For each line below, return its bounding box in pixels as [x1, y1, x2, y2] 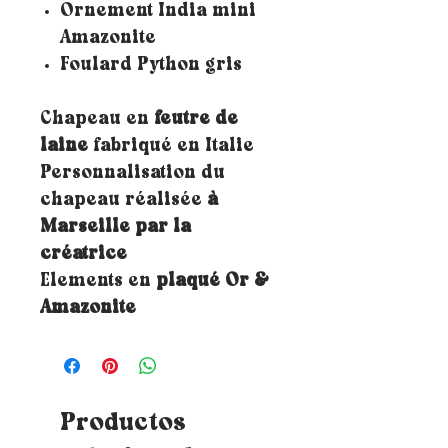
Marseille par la [40, 219, 191, 237]
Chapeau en [40, 111, 154, 129]
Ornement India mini [60, 3, 256, 21]
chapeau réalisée [40, 192, 207, 210]
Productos [60, 411, 186, 436]
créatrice [40, 246, 127, 264]
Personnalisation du [40, 165, 225, 183]
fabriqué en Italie [88, 138, 254, 156]
